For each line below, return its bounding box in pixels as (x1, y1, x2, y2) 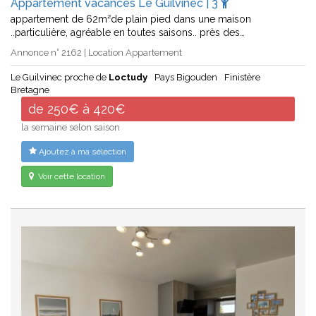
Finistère (224, 72, 260, 83)
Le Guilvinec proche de (11, 72, 109, 83)
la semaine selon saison (21, 122, 120, 133)
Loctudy (109, 72, 147, 83)
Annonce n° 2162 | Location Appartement (11, 47, 182, 59)
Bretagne (11, 85, 49, 96)
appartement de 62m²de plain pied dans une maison (11, 13, 251, 25)
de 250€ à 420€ (28, 102, 126, 117)
